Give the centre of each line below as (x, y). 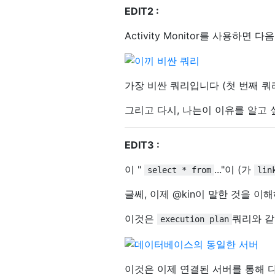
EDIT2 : (142, 11)
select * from (179, 170)
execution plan (195, 219)
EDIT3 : (142, 145)
